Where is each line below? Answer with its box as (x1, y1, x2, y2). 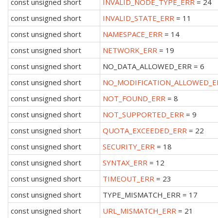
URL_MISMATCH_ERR (103, 205, 176, 216)
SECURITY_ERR (103, 141, 155, 151)
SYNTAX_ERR (103, 157, 147, 167)
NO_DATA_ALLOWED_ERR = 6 (103, 61, 204, 71)
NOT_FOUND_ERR (103, 93, 165, 103)
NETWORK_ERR (103, 45, 157, 55)
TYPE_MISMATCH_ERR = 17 (103, 189, 198, 200)
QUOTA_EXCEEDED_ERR (103, 125, 187, 135)
